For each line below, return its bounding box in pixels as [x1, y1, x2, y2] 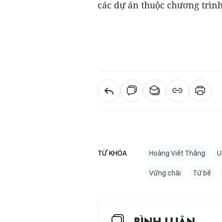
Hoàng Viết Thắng [149, 149, 205, 158]
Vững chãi [149, 168, 181, 178]
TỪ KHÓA [98, 149, 127, 158]
